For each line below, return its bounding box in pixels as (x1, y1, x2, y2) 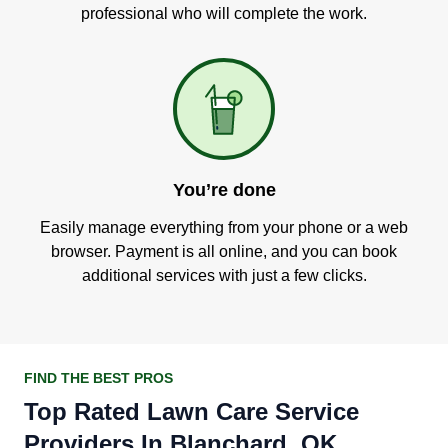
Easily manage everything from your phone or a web (40, 219, 408, 236)
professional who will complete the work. (81, 5, 367, 22)
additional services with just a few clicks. (81, 267, 367, 284)
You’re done (172, 180, 276, 200)
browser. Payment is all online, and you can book (51, 243, 397, 260)
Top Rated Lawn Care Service (24, 398, 359, 425)
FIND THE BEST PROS (24, 370, 173, 386)
